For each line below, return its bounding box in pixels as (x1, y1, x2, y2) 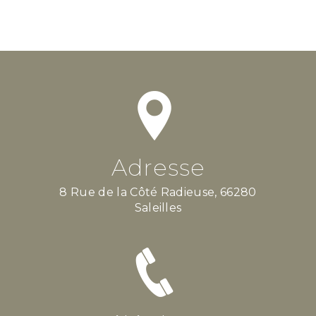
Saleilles (134, 200, 182, 214)
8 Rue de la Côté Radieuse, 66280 (59, 185, 68, 199)
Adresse (111, 153, 205, 181)
